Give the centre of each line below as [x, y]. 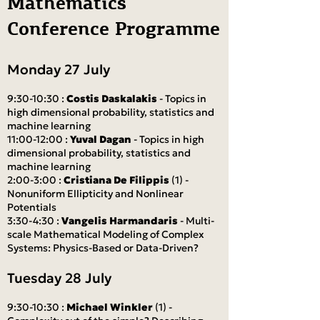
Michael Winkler [110, 307]
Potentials [32, 207]
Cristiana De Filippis [116, 180]
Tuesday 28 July [59, 278]
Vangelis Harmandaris [120, 221]
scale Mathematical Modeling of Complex [106, 234]
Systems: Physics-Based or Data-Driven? [103, 248]
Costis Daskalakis [112, 99]
